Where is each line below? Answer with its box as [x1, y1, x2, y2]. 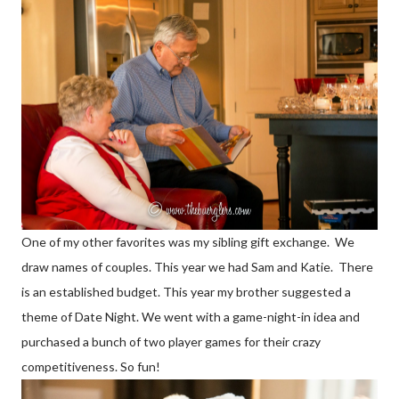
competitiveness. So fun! [21, 359, 160, 375]
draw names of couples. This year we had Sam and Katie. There [21, 259, 373, 275]
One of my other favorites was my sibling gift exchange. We [21, 234, 354, 250]
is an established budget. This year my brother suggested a [21, 284, 351, 300]
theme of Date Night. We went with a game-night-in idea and [21, 309, 360, 325]
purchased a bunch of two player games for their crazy [21, 334, 321, 350]
